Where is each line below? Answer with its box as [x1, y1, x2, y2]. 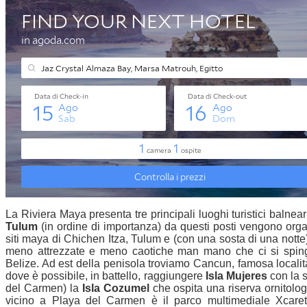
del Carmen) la [5, 282, 82, 295]
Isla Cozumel [82, 282, 153, 295]
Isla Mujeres [205, 270, 270, 282]
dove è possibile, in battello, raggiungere [5, 270, 206, 282]
